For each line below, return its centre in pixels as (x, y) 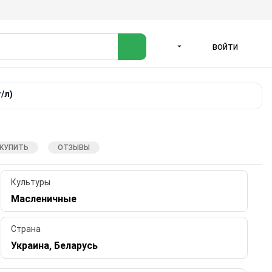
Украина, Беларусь (55, 246)
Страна (26, 229)
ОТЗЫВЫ (73, 147)
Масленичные (44, 199)
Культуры (31, 182)
